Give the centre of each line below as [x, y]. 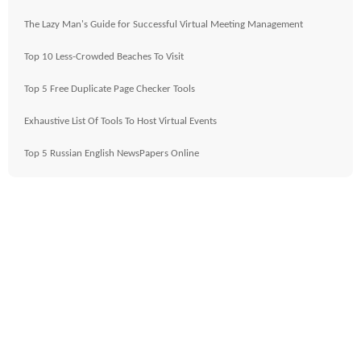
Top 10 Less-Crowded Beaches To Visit [104, 57]
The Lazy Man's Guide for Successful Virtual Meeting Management [164, 25]
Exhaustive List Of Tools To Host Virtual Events [120, 121]
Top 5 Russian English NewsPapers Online [112, 154]
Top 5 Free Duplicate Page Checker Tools [110, 89]
